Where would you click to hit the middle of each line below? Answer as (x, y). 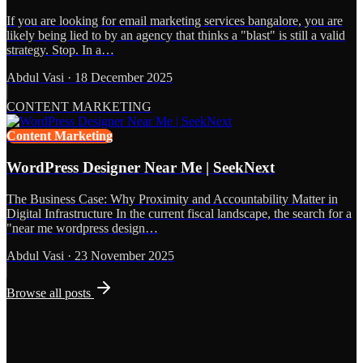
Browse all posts (50, 293)
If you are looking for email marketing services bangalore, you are (175, 21)
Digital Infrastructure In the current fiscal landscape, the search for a (179, 213)
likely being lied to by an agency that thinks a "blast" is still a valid (176, 36)
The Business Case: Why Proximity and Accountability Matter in (172, 199)
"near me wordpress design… (82, 228)
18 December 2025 (124, 78)
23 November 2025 (124, 255)
